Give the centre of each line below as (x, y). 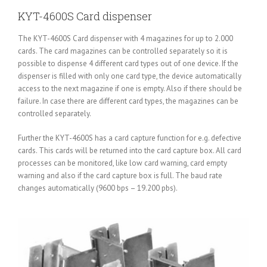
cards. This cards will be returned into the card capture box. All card (130, 150)
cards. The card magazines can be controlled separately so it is (123, 51)
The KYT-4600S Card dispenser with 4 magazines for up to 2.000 (125, 38)
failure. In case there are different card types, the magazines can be (128, 101)
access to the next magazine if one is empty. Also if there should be (130, 88)
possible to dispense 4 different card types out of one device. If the (128, 63)
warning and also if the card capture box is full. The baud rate (120, 175)
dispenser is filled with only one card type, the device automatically (130, 76)
